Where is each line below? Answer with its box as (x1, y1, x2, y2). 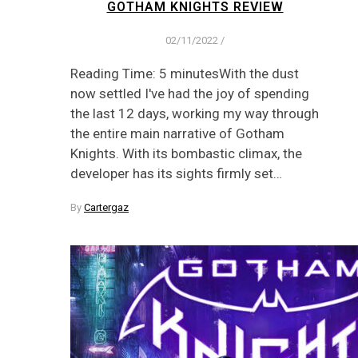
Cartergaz (84, 201, 129, 213)
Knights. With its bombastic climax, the (70, 145, 302, 161)
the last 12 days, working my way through (70, 105, 319, 121)
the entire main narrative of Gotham (70, 125, 284, 141)
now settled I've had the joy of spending (70, 85, 309, 101)
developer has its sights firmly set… (70, 165, 282, 181)
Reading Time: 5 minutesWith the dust (70, 65, 299, 82)
